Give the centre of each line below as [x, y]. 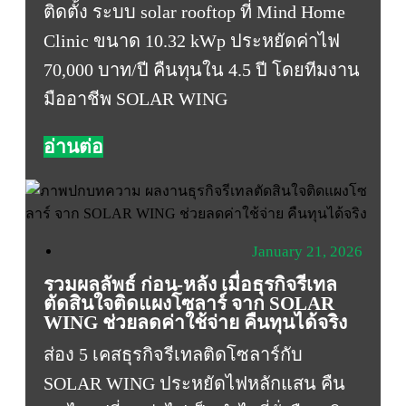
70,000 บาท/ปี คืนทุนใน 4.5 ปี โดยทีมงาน [202, 70]
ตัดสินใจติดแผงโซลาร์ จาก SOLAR [189, 304]
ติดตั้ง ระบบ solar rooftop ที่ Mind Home [194, 12]
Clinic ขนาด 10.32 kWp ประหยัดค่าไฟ [192, 41]
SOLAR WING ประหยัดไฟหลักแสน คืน [194, 384]
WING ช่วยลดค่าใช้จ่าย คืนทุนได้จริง [198, 323]
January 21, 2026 [307, 252]
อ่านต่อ [73, 147]
